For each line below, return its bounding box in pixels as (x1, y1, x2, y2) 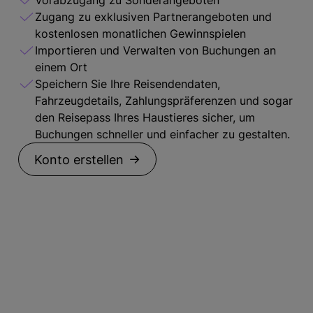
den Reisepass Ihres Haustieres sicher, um (35, 110, 255, 124)
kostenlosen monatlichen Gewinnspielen (35, 27, 246, 41)
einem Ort (35, 60, 87, 74)
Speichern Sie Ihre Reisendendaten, (35, 77, 220, 91)
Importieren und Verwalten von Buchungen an (35, 43, 276, 57)
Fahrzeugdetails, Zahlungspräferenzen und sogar (35, 94, 293, 108)
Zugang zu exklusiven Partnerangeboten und (35, 10, 272, 24)
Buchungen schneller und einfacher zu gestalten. (35, 127, 290, 141)
